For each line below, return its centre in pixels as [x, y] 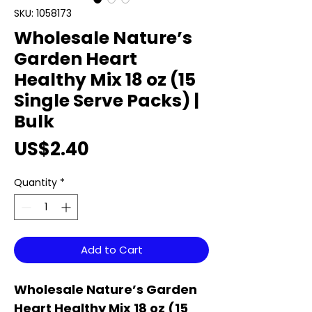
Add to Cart [111, 250]
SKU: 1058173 [43, 14]
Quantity [36, 183]
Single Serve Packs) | [107, 101]
